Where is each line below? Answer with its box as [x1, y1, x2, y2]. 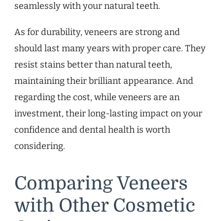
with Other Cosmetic [14, 195, 195, 217]
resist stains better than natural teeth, [14, 59, 172, 71]
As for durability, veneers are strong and [14, 27, 180, 38]
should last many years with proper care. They [14, 43, 206, 54]
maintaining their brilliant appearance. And [14, 75, 193, 87]
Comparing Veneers [14, 173, 188, 194]
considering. [14, 141, 65, 152]
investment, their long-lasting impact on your [14, 108, 202, 119]
